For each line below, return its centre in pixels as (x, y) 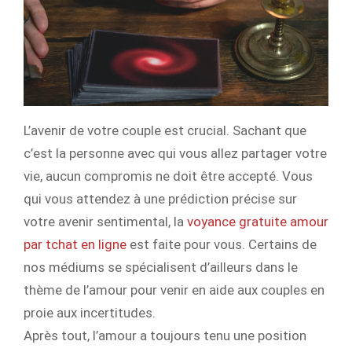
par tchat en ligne (75, 245)
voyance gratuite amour (258, 222)
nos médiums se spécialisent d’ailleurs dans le (161, 268)
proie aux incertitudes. (90, 313)
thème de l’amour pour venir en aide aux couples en (174, 290)
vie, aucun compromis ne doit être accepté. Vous (168, 176)
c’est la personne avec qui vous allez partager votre (175, 154)
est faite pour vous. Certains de (222, 245)
